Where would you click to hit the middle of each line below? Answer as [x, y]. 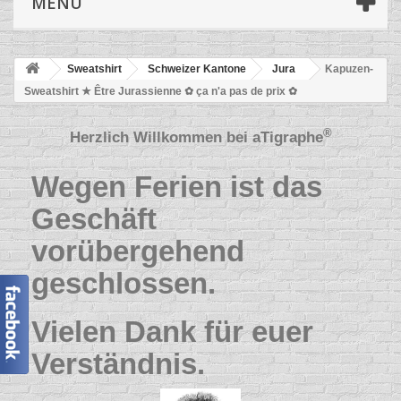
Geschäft [94, 219]
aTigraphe [287, 138]
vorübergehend [138, 252]
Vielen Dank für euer [172, 332]
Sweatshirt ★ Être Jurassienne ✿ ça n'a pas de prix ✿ [161, 92]
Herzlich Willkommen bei [161, 138]
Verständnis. [118, 364]
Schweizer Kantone [197, 69]
